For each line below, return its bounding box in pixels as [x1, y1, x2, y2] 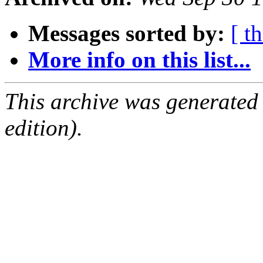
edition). [5, 115, 83, 141]
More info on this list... [28, 47, 251, 73]
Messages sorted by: [28, 21, 225, 46]
